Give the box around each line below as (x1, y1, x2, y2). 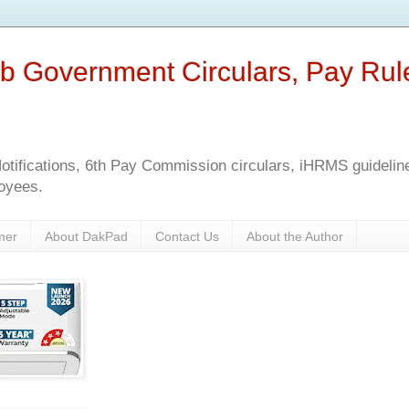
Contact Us (155, 228, 219, 244)
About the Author (246, 228, 343, 244)
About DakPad (45, 228, 128, 244)
